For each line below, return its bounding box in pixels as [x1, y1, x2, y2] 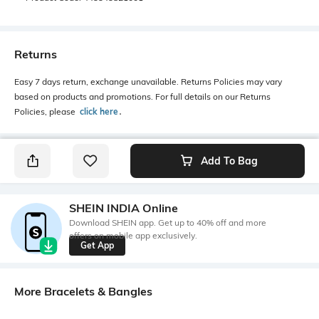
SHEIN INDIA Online [69, 201, 178, 216]
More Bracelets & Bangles [14, 283, 152, 298]
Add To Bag [200, 154, 258, 167]
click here [80, 105, 118, 117]
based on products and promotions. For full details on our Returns [14, 90, 271, 102]
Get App [80, 240, 114, 251]
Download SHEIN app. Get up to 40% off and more [69, 217, 266, 229]
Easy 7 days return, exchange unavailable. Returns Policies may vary [14, 75, 282, 87]
